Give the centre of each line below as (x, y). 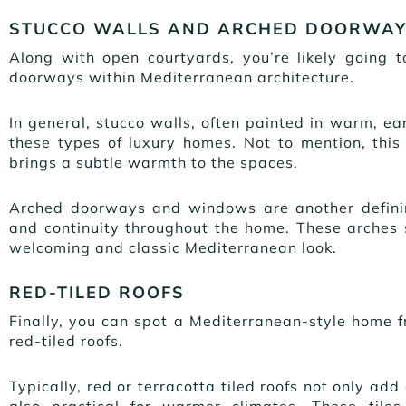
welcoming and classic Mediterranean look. (175, 247)
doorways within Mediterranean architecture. (184, 77)
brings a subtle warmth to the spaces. (156, 162)
